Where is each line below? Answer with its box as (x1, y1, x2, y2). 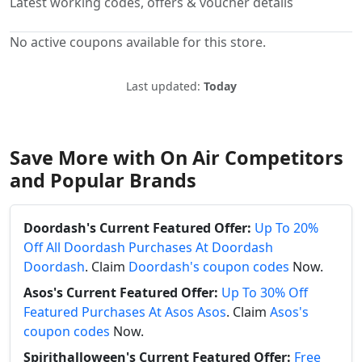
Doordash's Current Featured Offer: (23, 218, 251, 237)
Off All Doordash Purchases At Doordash (23, 238, 273, 256)
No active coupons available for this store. (10, 32, 266, 51)
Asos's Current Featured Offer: (23, 283, 218, 301)
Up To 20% (255, 218, 318, 237)
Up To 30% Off (221, 283, 308, 301)
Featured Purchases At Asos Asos (23, 302, 226, 321)
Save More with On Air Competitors (10, 144, 343, 170)
